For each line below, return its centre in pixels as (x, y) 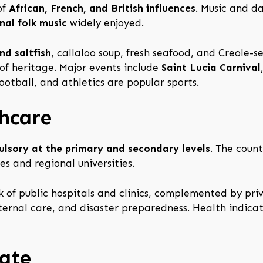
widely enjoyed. (105, 23)
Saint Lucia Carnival (211, 67)
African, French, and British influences (102, 9)
